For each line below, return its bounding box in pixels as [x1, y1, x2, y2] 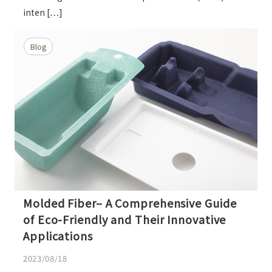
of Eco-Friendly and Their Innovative [23, 211, 226, 227]
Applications [23, 227, 93, 243]
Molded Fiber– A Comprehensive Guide [23, 194, 237, 211]
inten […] [23, 5, 63, 18]
